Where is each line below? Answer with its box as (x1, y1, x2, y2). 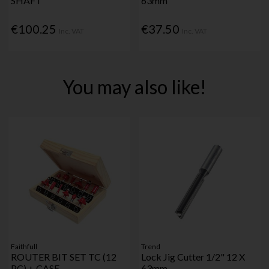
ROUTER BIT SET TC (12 (11, 250, 117, 262)
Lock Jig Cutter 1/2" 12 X (141, 250, 246, 262)
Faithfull (11, 241, 38, 251)
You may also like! (62, 74, 207, 98)
